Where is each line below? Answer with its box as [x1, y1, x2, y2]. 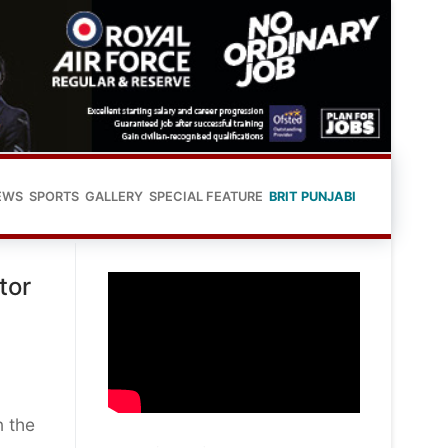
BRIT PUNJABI [269, 188, 356, 204]
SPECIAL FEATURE [149, 188, 263, 204]
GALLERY [85, 188, 143, 204]
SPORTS [29, 188, 79, 204]
